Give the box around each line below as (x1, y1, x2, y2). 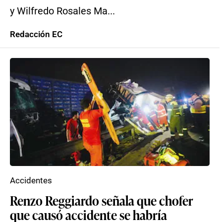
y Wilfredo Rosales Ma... (10, 5, 115, 17)
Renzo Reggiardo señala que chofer (10, 191, 193, 209)
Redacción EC (10, 29, 62, 39)
